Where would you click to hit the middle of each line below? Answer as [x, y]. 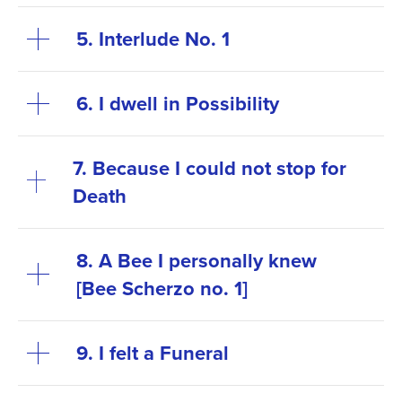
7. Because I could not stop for [209, 167]
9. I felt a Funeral [153, 352]
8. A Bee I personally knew [197, 260]
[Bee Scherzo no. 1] [162, 288]
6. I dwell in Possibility [178, 103]
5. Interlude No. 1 [153, 38]
